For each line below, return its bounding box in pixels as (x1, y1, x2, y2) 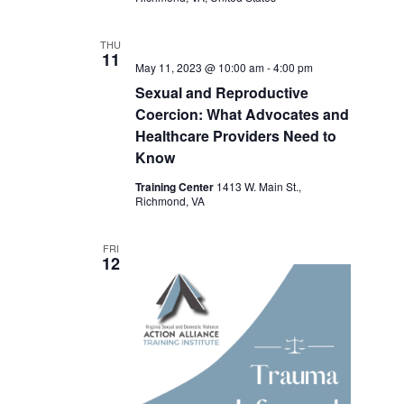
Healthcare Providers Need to (134, 125, 336, 146)
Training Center (134, 179, 216, 195)
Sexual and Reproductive (134, 82, 308, 103)
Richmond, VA (134, 193, 205, 208)
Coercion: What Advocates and (134, 104, 349, 124)
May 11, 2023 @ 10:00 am (134, 60, 264, 75)
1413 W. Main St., (216, 179, 301, 194)
